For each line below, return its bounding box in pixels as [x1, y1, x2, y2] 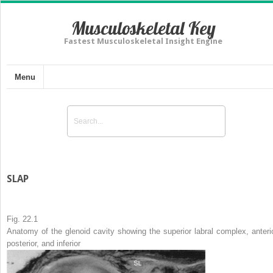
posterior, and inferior [7, 238, 80, 248]
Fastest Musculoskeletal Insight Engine [64, 37, 222, 46]
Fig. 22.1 [7, 214, 38, 224]
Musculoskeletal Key [71, 16, 216, 40]
